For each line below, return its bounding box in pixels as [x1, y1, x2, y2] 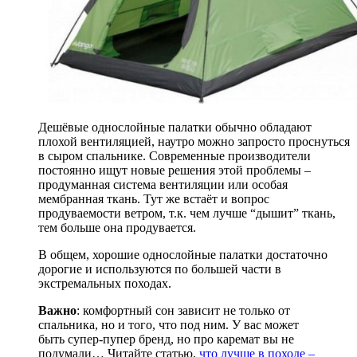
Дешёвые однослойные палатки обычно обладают [38, 120, 312, 134]
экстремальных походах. [38, 276, 171, 290]
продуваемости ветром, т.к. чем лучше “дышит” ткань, [38, 206, 335, 220]
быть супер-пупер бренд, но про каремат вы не [38, 331, 294, 346]
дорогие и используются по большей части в [38, 261, 281, 276]
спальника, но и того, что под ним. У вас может [38, 317, 299, 331]
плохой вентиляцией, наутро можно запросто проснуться [38, 134, 350, 148]
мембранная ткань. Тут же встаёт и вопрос [38, 191, 269, 206]
